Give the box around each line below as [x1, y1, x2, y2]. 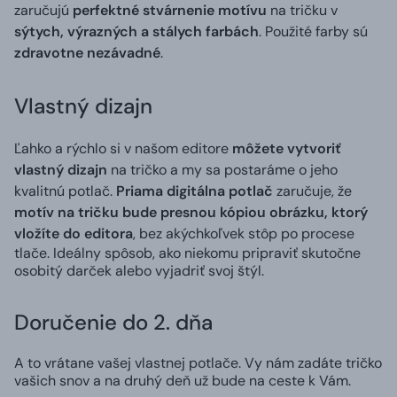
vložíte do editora [14, 223, 133, 243]
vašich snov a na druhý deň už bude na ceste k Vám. [14, 370, 351, 390]
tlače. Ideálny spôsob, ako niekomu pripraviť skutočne [14, 243, 361, 262]
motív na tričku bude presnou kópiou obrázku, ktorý [14, 202, 368, 222]
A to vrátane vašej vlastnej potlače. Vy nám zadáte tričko [14, 353, 382, 372]
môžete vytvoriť [229, 138, 341, 158]
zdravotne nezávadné [14, 43, 160, 62]
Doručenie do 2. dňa [14, 307, 213, 336]
